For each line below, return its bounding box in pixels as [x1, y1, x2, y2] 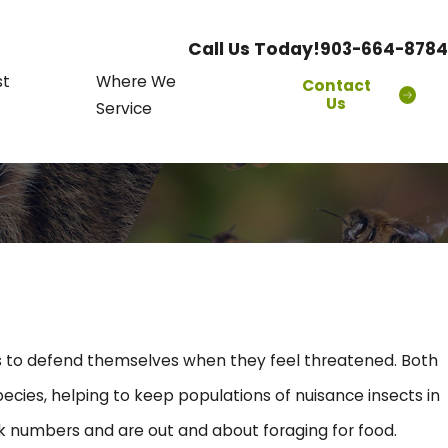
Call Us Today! [188, 36, 320, 61]
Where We [95, 70, 176, 92]
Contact [301, 74, 371, 96]
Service [95, 97, 152, 119]
